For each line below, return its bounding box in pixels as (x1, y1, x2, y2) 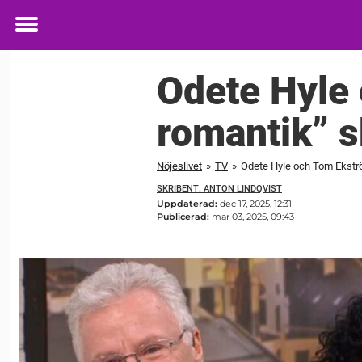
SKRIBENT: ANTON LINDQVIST (157, 183, 282, 194)
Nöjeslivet (157, 159, 202, 172)
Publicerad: (157, 211, 212, 223)
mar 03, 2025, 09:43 (212, 211, 294, 223)
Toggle (15, 27, 59, 44)
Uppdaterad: (157, 198, 220, 210)
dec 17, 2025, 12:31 (220, 198, 292, 210)
